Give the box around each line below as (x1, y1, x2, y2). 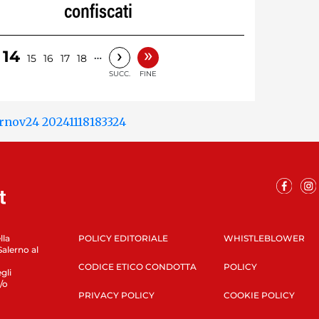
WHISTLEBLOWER (223, 233, 305, 244)
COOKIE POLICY (223, 290, 295, 301)
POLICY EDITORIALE (78, 233, 168, 244)
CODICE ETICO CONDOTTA (78, 261, 197, 273)
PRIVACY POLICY (78, 290, 155, 301)
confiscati (63, 2, 132, 23)
